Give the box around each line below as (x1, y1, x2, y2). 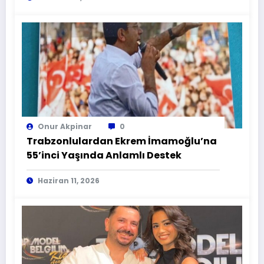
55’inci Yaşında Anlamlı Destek (27, 148, 181, 163)
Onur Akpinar (38, 121, 92, 132)
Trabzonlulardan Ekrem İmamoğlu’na (27, 134, 217, 148)
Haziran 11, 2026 (38, 176, 100, 186)
